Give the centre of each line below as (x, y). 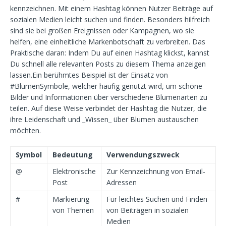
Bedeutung (73, 155)
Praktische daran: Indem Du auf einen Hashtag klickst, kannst (110, 53)
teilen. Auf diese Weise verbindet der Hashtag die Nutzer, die (108, 108)
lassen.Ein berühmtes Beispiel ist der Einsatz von (89, 75)
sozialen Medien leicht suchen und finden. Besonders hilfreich (110, 19)
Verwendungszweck (143, 155)
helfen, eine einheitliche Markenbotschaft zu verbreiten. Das (108, 42)
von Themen (73, 210)
